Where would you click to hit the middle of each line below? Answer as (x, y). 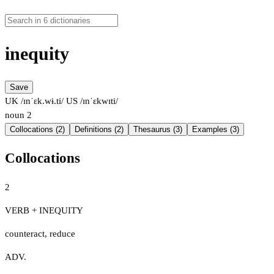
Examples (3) (216, 130)
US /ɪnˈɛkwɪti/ (91, 101)
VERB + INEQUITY (44, 210)
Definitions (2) (99, 130)
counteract (25, 233)
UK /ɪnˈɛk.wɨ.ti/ (34, 101)
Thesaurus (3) (158, 130)
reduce (62, 233)
